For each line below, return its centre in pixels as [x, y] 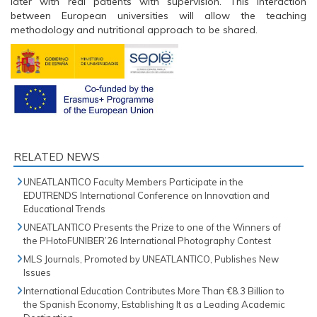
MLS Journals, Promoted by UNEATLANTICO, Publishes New [151, 259]
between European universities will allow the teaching [158, 16]
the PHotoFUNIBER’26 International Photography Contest [147, 241]
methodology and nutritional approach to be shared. [134, 30]
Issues [37, 273]
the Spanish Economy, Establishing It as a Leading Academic [154, 305]
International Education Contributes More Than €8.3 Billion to [154, 291]
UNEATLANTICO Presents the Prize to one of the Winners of [152, 227]
